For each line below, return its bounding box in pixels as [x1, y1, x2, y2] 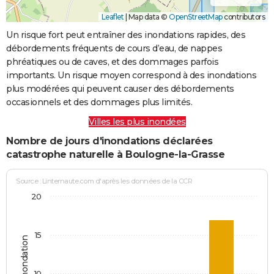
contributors [222, 12, 265, 21]
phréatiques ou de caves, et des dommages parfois [6, 56, 218, 67]
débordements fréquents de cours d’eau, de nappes [6, 42, 222, 54]
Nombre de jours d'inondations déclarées [6, 135, 213, 147]
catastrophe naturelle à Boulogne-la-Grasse [6, 148, 224, 160]
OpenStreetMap [169, 12, 223, 21]
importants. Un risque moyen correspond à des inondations [6, 69, 256, 81]
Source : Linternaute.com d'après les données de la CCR [16, 177, 193, 186]
